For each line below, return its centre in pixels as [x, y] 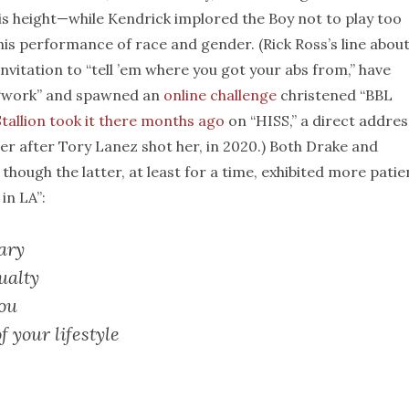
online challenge [220, 95]
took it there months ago [137, 121]
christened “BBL [335, 95]
